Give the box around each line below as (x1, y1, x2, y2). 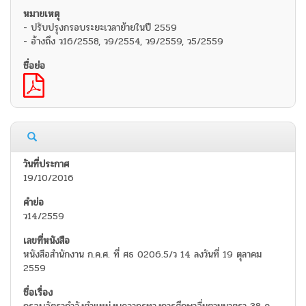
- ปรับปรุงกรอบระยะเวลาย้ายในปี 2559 (23, 20, 177, 36)
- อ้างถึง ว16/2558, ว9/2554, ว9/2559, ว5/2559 (23, 34, 223, 49)
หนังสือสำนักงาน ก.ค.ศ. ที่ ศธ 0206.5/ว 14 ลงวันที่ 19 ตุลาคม (23, 247, 262, 262)
